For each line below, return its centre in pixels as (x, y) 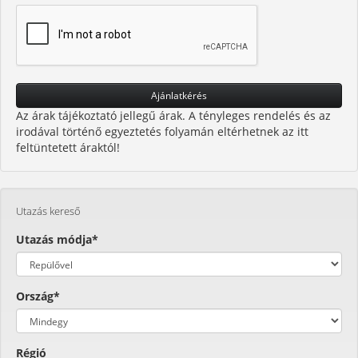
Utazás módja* (57, 239)
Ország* (38, 296)
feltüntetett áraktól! (68, 147)
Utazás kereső (48, 211)
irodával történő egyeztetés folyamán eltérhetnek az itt (162, 131)
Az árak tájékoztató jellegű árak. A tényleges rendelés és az (173, 115)
